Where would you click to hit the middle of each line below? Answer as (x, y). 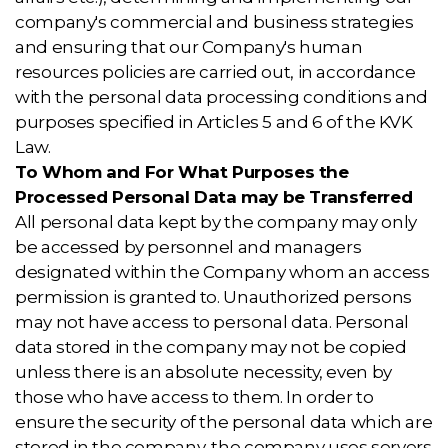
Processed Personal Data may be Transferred (214, 197)
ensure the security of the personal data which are (224, 422)
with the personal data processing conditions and (222, 97)
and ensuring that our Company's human (189, 47)
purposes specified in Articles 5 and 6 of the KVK (214, 122)
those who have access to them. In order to (194, 397)
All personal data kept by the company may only (216, 222)
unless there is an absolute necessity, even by (203, 372)
